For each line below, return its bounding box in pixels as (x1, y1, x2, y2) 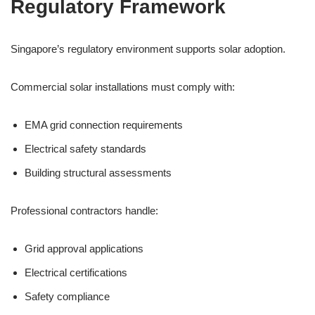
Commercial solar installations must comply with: (11, 81, 235, 93)
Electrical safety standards (25, 143, 146, 155)
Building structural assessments (25, 167, 172, 179)
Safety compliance (25, 290, 110, 302)
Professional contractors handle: (11, 205, 158, 217)
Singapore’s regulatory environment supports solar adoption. (11, 43, 285, 55)
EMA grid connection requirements (25, 119, 183, 131)
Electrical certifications (25, 266, 127, 278)
